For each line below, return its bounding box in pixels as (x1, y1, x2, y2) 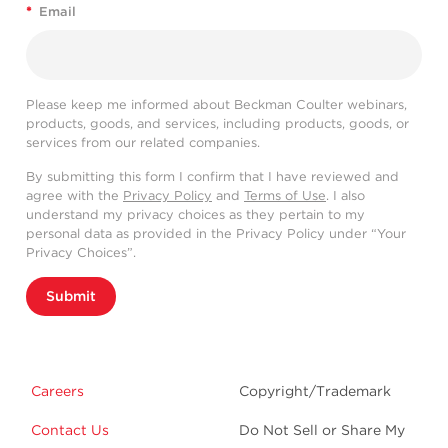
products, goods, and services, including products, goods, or (26, 115, 409, 131)
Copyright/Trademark (239, 382, 391, 399)
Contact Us (31, 421, 109, 438)
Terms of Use (244, 187, 326, 203)
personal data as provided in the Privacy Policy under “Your (26, 225, 406, 241)
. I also (326, 187, 365, 203)
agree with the (26, 187, 123, 203)
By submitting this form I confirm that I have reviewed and (26, 168, 399, 184)
